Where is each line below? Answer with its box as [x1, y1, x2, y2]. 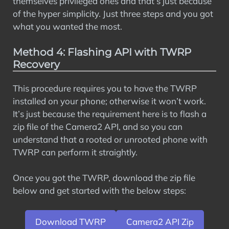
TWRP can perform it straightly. [13, 146, 138, 157]
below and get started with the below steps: [13, 185, 186, 196]
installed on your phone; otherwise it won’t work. [13, 95, 206, 106]
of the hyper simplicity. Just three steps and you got [13, 8, 213, 19]
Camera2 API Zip [126, 216, 194, 227]
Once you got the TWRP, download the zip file [13, 172, 195, 183]
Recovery [13, 58, 60, 71]
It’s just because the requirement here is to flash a [13, 108, 207, 119]
